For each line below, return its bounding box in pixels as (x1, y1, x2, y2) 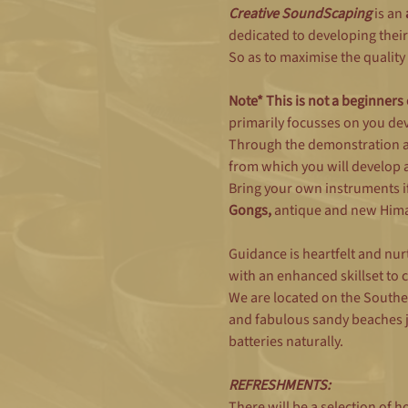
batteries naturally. (228, 331, 343, 352)
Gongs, (228, 200, 274, 221)
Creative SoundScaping (228, 4, 374, 25)
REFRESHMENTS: (228, 375, 331, 396)
